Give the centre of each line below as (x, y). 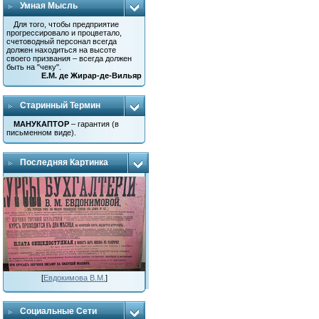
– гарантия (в (94, 124)
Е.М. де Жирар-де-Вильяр (92, 75)
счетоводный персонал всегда (62, 41)
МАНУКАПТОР (42, 124)
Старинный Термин (61, 105)
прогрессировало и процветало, (64, 33)
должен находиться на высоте (62, 50)
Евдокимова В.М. (74, 278)
